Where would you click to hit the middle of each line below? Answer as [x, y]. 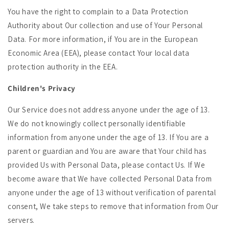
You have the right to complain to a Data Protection [98, 12]
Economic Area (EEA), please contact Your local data [99, 53]
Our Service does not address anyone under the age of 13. [109, 110]
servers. [21, 220]
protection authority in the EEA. [63, 67]
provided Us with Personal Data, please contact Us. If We [107, 165]
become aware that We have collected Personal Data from [110, 179]
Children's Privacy [42, 88]
